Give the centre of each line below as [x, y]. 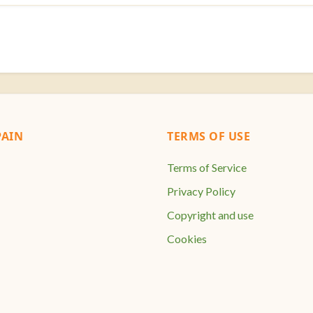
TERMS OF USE [209, 137]
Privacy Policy [201, 191]
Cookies [187, 239]
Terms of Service [207, 168]
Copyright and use [210, 215]
